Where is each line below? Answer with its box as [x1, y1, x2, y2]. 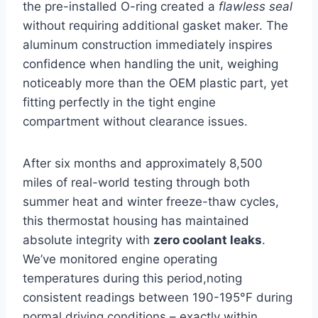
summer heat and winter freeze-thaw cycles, [23, 194, 279, 209]
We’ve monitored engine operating [23, 252, 217, 267]
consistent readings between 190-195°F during [23, 290, 292, 305]
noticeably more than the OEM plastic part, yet [23, 76, 288, 91]
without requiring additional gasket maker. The [23, 18, 288, 33]
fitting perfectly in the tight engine [23, 95, 216, 110]
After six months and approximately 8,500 [23, 156, 263, 171]
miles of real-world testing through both [23, 175, 250, 190]
